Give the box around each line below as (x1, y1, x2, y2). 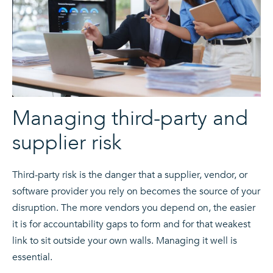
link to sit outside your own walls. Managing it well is (12, 234, 237, 248)
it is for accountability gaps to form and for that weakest (12, 218, 250, 232)
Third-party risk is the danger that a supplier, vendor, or (12, 168, 247, 182)
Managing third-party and (12, 104, 248, 133)
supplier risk (12, 129, 121, 157)
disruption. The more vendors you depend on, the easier (12, 201, 255, 215)
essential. (12, 250, 52, 264)
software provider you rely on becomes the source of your (12, 185, 260, 199)
